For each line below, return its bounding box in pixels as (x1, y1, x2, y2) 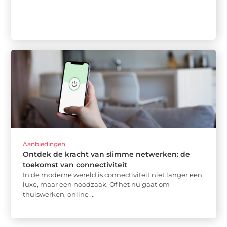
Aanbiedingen (23, 140, 66, 148)
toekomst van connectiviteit (23, 160, 128, 170)
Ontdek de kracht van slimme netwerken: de (23, 149, 191, 159)
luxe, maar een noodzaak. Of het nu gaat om (23, 180, 170, 189)
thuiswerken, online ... (23, 190, 95, 199)
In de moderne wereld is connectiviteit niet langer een (23, 171, 203, 179)
